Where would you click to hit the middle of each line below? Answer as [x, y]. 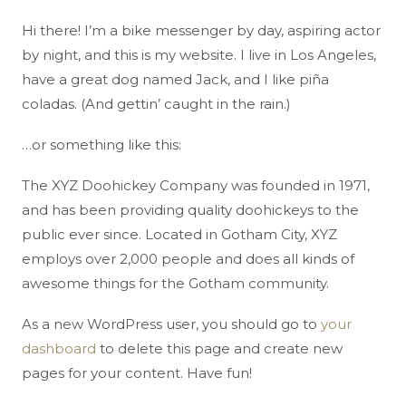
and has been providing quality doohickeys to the [190, 210]
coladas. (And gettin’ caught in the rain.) [156, 104]
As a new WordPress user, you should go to [171, 324]
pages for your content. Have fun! [137, 373]
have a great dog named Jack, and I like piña [175, 79]
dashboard [59, 348]
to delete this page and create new [219, 348]
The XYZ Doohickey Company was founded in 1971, [196, 185]
